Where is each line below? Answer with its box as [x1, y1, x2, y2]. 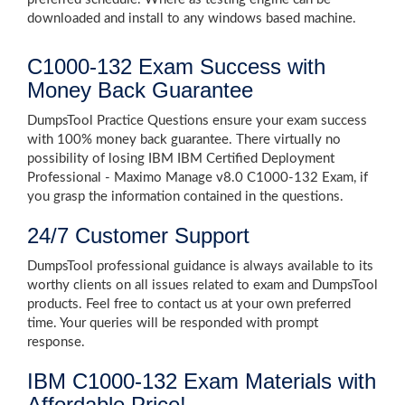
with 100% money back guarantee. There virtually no [27, 133, 341, 146]
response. [27, 335, 85, 349]
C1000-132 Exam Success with [27, 54, 325, 79]
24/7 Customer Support [27, 223, 250, 248]
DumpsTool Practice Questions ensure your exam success [27, 114, 367, 127]
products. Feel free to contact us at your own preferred [27, 297, 351, 311]
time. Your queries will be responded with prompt [27, 316, 318, 330]
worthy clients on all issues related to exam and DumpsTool [27, 278, 378, 292]
